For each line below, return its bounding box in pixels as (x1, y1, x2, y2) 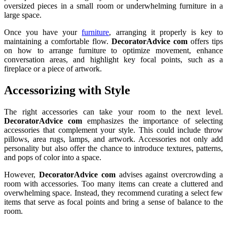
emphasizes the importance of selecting (82, 116, 223, 125)
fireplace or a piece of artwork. (4, 64, 102, 73)
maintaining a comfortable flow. (4, 36, 111, 46)
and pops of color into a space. (4, 153, 101, 162)
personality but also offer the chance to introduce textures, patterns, (4, 143, 223, 153)
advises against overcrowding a (115, 170, 223, 179)
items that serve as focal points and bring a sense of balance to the (4, 197, 223, 206)
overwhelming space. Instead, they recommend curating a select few (4, 188, 223, 197)
